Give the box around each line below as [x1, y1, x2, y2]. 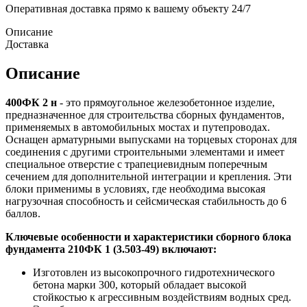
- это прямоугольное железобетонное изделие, [57, 96, 275, 108]
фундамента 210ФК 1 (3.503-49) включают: [5, 243, 217, 255]
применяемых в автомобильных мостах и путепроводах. [5, 121, 270, 133]
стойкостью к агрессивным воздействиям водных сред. [33, 291, 291, 303]
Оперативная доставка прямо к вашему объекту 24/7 [5, 3, 251, 15]
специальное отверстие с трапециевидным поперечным [5, 158, 267, 170]
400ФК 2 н [5, 96, 57, 108]
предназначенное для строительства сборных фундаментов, [5, 108, 284, 121]
